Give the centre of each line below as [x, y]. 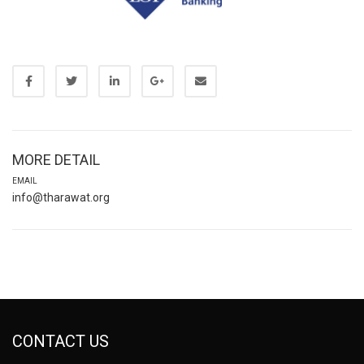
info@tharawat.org [61, 197]
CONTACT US [61, 341]
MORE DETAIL [56, 159]
